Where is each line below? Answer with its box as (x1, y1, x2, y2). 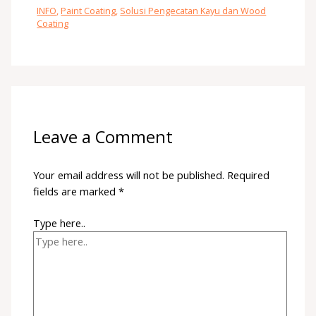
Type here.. (33, 216, 86, 231)
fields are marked (33, 184, 119, 199)
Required (227, 168, 270, 183)
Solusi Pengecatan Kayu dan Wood (120, 4, 267, 17)
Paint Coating (61, 4, 116, 17)
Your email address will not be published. (33, 168, 225, 183)
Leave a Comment (33, 125, 174, 148)
